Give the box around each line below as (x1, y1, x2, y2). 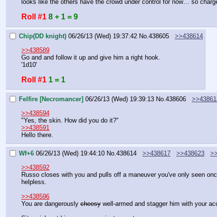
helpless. (21, 178, 46, 186)
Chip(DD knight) (19, 32, 66, 40)
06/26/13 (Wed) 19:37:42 (68, 32, 137, 40)
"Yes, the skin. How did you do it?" (21, 116, 119, 124)
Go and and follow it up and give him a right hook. (21, 53, 160, 61)
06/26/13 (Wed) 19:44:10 (36, 150, 105, 157)
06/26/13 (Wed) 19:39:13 (85, 95, 154, 103)
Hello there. (21, 131, 53, 139)
